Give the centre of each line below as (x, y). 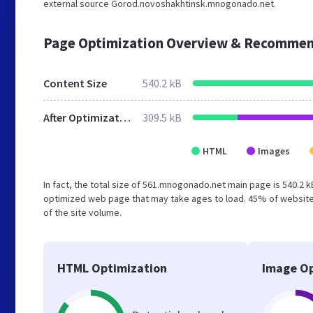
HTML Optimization (112, 268)
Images (274, 151)
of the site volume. (82, 212)
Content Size (75, 83)
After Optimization (125, 117)
